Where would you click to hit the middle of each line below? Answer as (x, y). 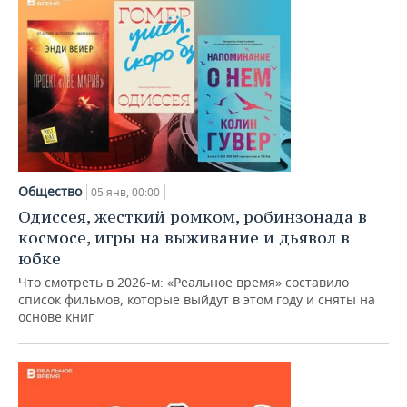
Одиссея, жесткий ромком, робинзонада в (193, 217)
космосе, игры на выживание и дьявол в (184, 238)
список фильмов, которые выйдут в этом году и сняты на (197, 299)
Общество (50, 191)
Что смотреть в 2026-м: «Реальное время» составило (184, 282)
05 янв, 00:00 (125, 192)
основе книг (56, 317)
